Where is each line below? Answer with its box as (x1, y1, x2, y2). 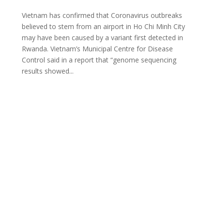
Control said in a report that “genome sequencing (21, 55, 176, 64)
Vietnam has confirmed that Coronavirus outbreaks (21, 10, 182, 20)
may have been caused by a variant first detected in (21, 32, 183, 42)
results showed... (21, 66, 74, 76)
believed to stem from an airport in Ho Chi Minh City (21, 21, 185, 31)
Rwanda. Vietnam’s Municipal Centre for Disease (21, 44, 173, 53)
